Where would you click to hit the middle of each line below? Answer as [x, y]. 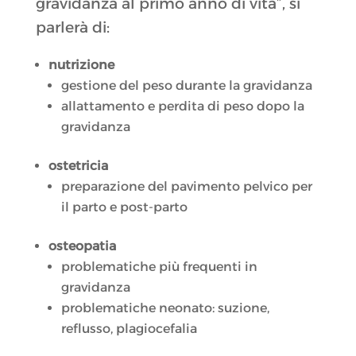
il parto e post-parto [124, 207]
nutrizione [81, 65]
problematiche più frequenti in [159, 267]
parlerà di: [72, 28]
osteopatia [82, 246]
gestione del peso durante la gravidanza [186, 86]
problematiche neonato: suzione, [165, 308]
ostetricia [78, 166]
